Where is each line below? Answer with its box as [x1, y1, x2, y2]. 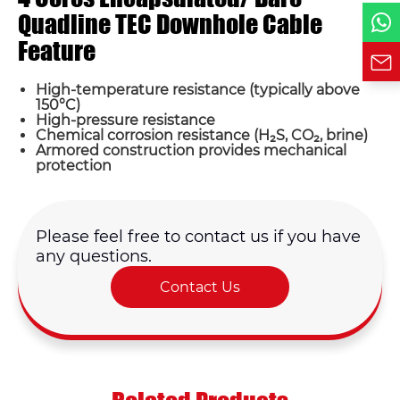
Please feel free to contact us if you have [36, 227, 361, 246]
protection [36, 157, 112, 174]
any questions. [36, 246, 152, 266]
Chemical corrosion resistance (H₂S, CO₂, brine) [36, 127, 368, 144]
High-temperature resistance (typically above [36, 81, 360, 98]
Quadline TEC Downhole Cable [18, 8, 322, 39]
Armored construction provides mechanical [36, 142, 346, 159]
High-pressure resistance [36, 112, 215, 129]
